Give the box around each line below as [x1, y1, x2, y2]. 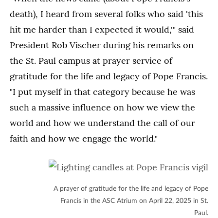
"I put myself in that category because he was [10, 86, 195, 98]
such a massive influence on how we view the [10, 102, 195, 113]
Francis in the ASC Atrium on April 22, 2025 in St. [60, 198, 208, 205]
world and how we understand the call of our [10, 117, 195, 129]
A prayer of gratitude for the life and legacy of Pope [54, 185, 208, 193]
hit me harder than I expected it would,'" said [10, 24, 194, 36]
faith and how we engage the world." [10, 133, 158, 145]
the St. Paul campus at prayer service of [10, 55, 172, 67]
